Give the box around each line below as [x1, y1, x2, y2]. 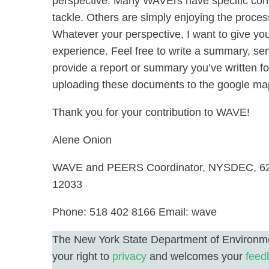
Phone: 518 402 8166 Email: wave [52, 206, 217, 218]
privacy [112, 250, 147, 262]
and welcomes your [147, 250, 246, 262]
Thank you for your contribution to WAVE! [52, 106, 250, 118]
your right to [52, 250, 112, 262]
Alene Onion [52, 134, 112, 146]
